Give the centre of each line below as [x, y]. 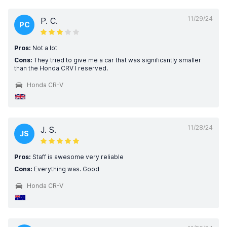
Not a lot [44, 48]
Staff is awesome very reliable [77, 157]
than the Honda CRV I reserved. [61, 68]
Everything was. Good [66, 169]
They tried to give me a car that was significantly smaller [117, 60]
